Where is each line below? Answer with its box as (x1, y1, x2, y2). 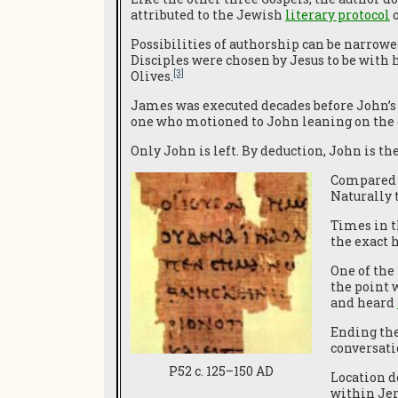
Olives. (131, 68, 173, 84)
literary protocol (285, 6, 390, 23)
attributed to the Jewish (131, 6, 285, 23)
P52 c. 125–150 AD (169, 362, 274, 380)
